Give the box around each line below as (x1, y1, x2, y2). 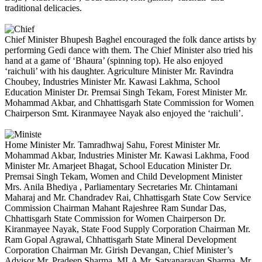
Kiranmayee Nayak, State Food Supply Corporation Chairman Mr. (5, 223, 250, 234)
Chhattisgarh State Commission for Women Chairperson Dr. (5, 213, 226, 223)
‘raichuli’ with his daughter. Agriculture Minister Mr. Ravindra (5, 65, 233, 76)
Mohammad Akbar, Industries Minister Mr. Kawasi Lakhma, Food (5, 150, 249, 160)
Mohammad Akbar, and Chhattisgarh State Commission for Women (5, 97, 254, 108)
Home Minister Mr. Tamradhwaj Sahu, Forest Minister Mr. (5, 139, 220, 150)
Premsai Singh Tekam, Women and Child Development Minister (5, 171, 242, 181)
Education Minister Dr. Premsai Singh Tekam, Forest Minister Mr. (5, 87, 247, 97)
